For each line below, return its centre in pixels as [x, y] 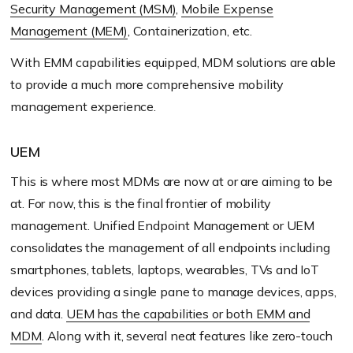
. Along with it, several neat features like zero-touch [187, 336]
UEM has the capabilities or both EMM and [188, 314]
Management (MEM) [69, 31]
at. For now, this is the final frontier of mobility [141, 204]
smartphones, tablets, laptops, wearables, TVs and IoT [165, 270]
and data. [38, 314]
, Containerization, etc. [190, 31]
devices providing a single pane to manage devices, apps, [173, 292]
